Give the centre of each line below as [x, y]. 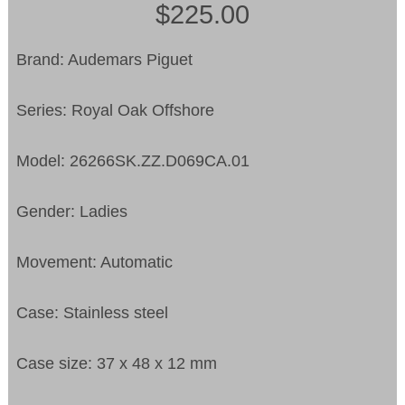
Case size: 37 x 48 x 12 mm [117, 363]
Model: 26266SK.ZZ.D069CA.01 [133, 160]
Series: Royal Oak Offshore [116, 110]
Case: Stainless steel [93, 312]
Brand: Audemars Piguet [105, 59]
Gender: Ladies [72, 211]
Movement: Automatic [95, 262]
